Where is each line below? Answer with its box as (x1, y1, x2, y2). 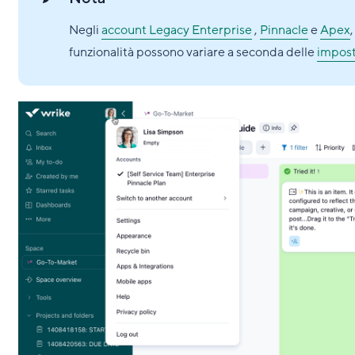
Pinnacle (259, 21, 308, 39)
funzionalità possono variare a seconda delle (68, 44, 317, 61)
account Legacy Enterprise (101, 21, 252, 39)
